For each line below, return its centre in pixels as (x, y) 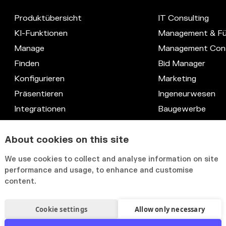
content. (20, 181)
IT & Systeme (184, 139)
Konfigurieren (40, 79)
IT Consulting (183, 18)
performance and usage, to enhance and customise (99, 170)
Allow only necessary (170, 209)
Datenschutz (40, 124)
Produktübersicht (48, 18)
